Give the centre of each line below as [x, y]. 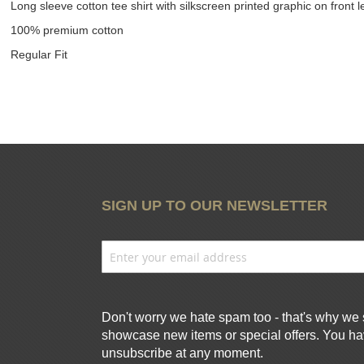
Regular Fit [39, 55]
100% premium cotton [67, 30]
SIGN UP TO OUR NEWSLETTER [214, 206]
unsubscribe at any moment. [182, 353]
